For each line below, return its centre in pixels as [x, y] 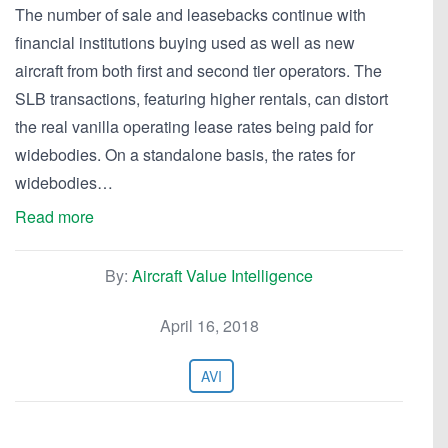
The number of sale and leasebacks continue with [190, 14]
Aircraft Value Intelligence [222, 275]
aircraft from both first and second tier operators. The [198, 70]
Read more [54, 216]
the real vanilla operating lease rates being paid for [194, 126]
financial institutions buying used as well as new [185, 42]
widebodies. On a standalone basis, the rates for [185, 154]
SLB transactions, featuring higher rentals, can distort [201, 98]
